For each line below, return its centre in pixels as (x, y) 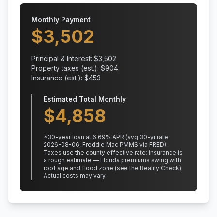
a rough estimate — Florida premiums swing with (112, 160)
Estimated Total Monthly (85, 99)
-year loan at (74, 137)
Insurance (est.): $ (60, 78)
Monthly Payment (61, 20)
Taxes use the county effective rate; (95, 152)
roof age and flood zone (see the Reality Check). (113, 168)
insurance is (165, 152)
